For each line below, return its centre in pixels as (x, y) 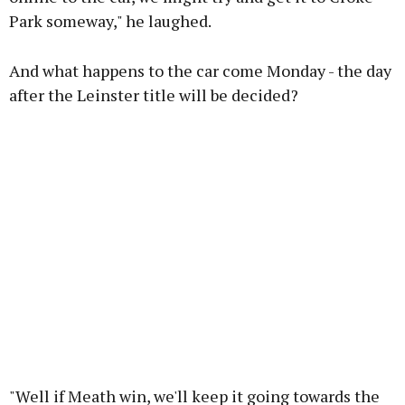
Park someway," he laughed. (110, 21)
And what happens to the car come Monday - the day (200, 71)
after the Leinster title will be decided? (154, 95)
